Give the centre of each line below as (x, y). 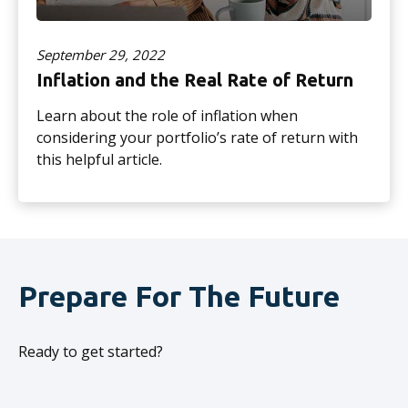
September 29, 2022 (101, 54)
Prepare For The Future (179, 296)
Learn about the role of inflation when (167, 115)
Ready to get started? (91, 351)
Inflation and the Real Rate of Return (195, 79)
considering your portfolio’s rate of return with (197, 137)
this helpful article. (99, 159)
